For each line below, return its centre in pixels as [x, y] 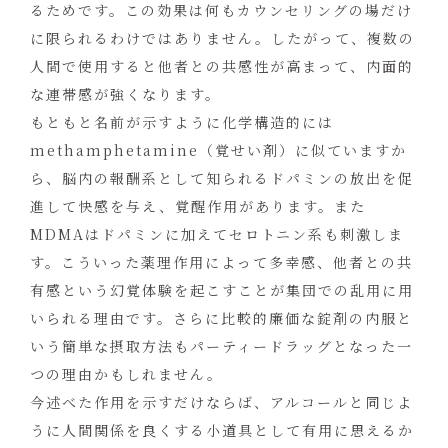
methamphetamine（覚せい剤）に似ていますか [218, 150]
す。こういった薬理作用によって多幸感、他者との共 [221, 262]
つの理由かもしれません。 [126, 374]
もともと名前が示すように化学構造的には [182, 122]
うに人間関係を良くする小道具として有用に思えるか [222, 430]
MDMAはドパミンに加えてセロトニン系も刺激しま [217, 234]
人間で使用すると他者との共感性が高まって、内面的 [222, 66]
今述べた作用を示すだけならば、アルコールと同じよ [221, 402]
